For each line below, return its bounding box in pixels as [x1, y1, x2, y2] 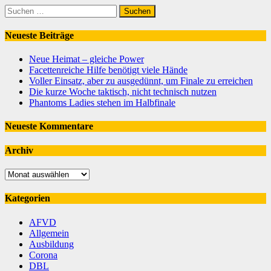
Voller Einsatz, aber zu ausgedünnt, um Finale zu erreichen [29, 76, 253, 87]
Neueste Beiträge [5, 30, 74, 41]
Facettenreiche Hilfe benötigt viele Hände [29, 65, 188, 76]
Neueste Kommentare [5, 121, 93, 132]
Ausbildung [29, 238, 74, 249]
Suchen [4, 4, 33, 15]
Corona [29, 249, 57, 260]
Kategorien [5, 193, 50, 204]
